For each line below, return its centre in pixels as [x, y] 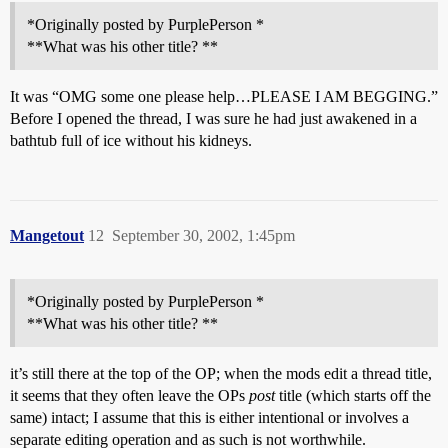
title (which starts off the [353, 395]
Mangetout [47, 235]
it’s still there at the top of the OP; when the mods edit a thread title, [221, 373]
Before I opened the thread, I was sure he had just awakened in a [213, 118]
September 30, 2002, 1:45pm [203, 235]
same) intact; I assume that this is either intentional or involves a [209, 417]
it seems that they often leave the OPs [129, 395]
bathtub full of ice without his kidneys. [131, 140]
